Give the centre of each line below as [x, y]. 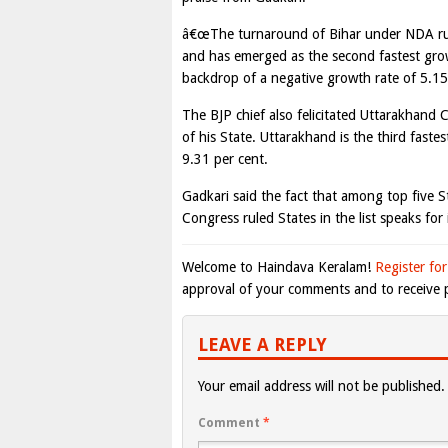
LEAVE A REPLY [262, 344]
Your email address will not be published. [321, 386]
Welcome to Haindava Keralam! [278, 267]
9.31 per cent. [225, 159]
